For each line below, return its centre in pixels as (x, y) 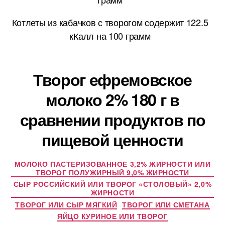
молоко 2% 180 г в (113, 99)
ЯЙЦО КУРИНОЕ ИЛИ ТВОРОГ (113, 216)
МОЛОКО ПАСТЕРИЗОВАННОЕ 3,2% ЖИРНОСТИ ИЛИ (113, 163)
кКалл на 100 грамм (110, 35)
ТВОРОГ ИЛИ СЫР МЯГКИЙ (66, 204)
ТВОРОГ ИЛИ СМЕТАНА (166, 204)
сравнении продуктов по (113, 119)
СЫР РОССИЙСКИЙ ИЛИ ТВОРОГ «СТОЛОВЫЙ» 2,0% (113, 184)
